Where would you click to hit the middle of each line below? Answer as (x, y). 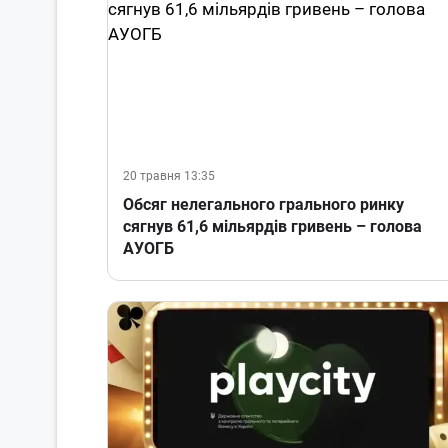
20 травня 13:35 (169, 176)
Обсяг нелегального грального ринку (263, 205)
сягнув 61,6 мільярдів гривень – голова (272, 227)
